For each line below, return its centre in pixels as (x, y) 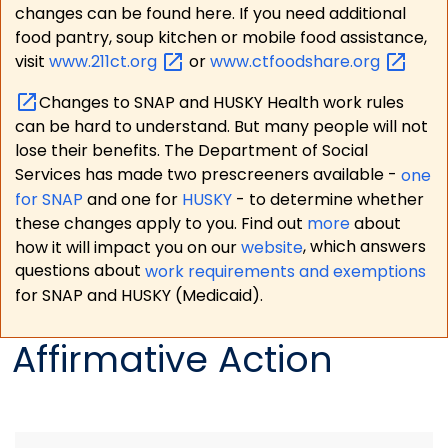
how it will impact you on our (127, 247)
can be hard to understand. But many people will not (221, 127)
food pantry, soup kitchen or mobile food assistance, (220, 38)
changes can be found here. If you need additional (210, 14)
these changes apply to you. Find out (160, 223)
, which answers (364, 247)
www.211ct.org (104, 62)
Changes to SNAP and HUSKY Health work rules (221, 102)
